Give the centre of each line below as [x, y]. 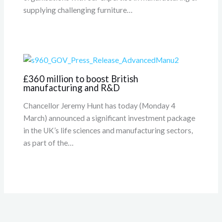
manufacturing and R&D [72, 87]
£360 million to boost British [81, 79]
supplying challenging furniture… [78, 10]
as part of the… [49, 143]
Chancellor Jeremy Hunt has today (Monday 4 [100, 106]
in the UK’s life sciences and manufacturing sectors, [108, 131]
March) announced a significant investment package [110, 118]
